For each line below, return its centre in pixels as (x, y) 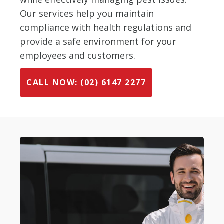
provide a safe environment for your (98, 41)
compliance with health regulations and (106, 27)
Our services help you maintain (87, 13)
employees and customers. (78, 55)
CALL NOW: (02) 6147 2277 (86, 82)
